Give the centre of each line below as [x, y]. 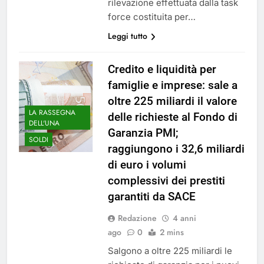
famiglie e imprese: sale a [172, 85]
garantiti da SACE [151, 197]
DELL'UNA [44, 123]
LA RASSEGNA [52, 112]
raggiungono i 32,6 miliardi [176, 149]
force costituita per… [151, 17]
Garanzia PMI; [143, 133]
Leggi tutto [127, 36]
